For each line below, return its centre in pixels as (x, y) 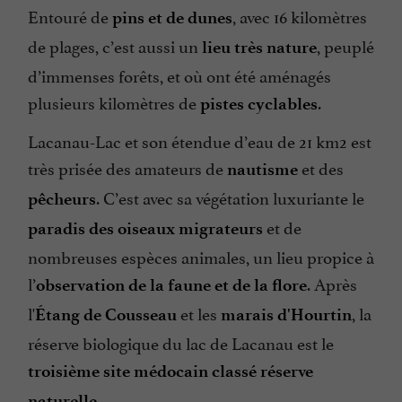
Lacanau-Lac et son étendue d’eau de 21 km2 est (200, 140)
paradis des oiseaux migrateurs (145, 228)
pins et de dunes (172, 17)
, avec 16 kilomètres (300, 15)
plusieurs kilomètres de (114, 101)
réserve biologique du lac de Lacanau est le (181, 341)
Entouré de (70, 15)
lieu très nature (259, 47)
